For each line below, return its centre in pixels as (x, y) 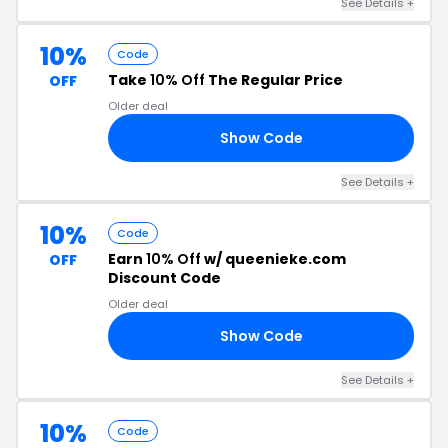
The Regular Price (274, 80)
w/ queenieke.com (273, 259)
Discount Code (164, 278)
